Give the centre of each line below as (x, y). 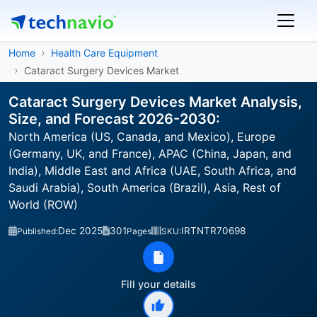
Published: (38, 231)
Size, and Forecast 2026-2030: (114, 119)
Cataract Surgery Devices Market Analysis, (155, 102)
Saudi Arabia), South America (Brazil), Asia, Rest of (145, 188)
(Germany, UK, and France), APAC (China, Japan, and (150, 154)
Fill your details (158, 284)
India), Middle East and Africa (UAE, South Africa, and (152, 171)
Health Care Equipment (104, 53)
